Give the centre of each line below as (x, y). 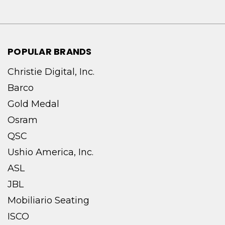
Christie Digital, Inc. (51, 72)
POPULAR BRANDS (50, 52)
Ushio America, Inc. (50, 152)
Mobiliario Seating (48, 201)
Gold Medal (33, 104)
